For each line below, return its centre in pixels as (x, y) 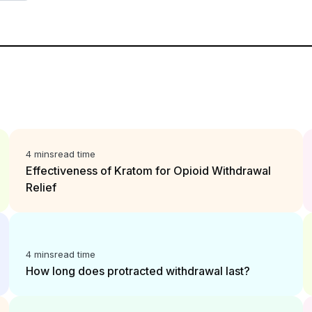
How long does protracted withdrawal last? (138, 271)
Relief (41, 187)
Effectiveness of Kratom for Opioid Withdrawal (149, 171)
